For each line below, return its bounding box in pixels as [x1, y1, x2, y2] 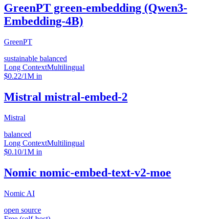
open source [4, 205, 41, 214]
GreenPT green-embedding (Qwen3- [4, 1, 187, 15]
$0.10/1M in [4, 147, 42, 156]
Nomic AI [4, 189, 35, 197]
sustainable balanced [4, 54, 67, 63]
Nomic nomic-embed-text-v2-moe [4, 166, 171, 179]
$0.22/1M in [4, 72, 42, 81]
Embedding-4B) [4, 15, 83, 28]
